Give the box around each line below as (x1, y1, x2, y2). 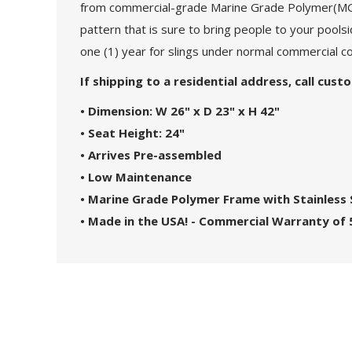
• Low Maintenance (80, 168, 195, 185)
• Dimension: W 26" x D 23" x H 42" (80, 102, 280, 119)
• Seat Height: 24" (80, 124, 185, 141)
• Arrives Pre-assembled (80, 146, 225, 163)
